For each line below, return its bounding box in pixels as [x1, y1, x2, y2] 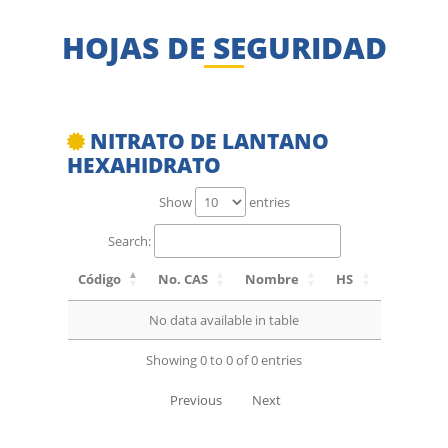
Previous [169, 390, 222, 409]
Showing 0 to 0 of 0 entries [146, 351, 302, 370]
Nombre [244, 269, 299, 288]
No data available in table [149, 310, 299, 329]
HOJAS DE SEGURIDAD [61, 27, 387, 68]
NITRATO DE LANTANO [85, 127, 330, 155]
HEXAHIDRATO [67, 151, 222, 179]
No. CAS [157, 269, 208, 288]
